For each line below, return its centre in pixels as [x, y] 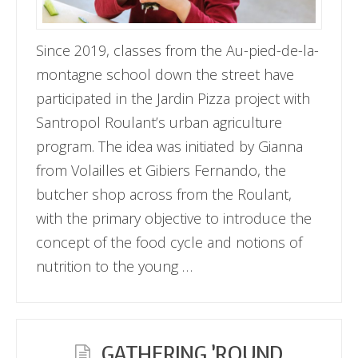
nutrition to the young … [115, 266]
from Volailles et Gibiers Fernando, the [161, 170]
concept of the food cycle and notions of [169, 242]
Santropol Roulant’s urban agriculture [159, 122]
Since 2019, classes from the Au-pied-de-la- [178, 50]
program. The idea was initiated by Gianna [170, 146]
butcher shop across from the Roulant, [164, 194]
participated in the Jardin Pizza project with [173, 98]
